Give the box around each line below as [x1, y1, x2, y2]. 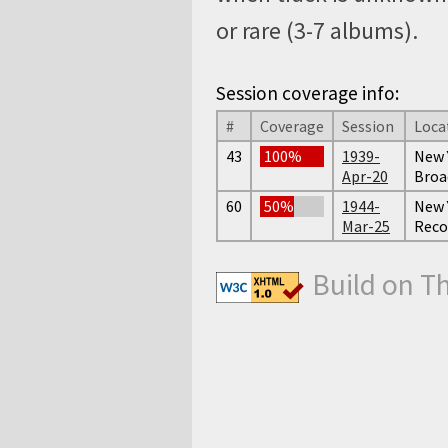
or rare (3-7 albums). [216, 16, 418, 46]
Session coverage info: [216, 80, 399, 105]
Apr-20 [342, 165, 388, 186]
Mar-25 [342, 215, 390, 236]
